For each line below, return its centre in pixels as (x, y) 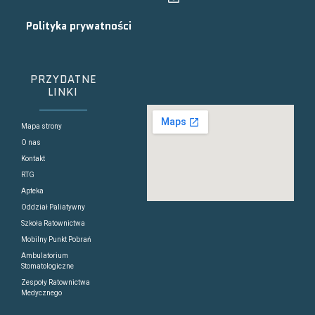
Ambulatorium (45, 255)
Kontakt (33, 158)
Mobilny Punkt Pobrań (56, 239)
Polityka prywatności (79, 26)
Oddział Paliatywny (53, 207)
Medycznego (41, 292)
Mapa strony (41, 126)
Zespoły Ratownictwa (56, 282)
